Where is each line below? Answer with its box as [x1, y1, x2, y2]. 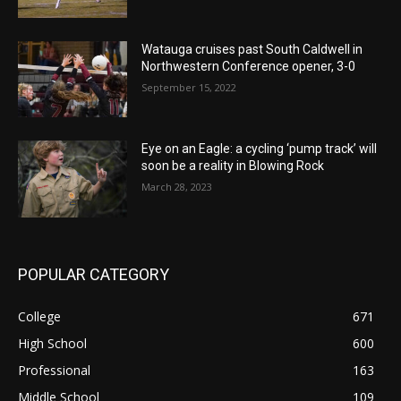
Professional [18, 361, 90, 379]
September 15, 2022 [141, 80, 237, 94]
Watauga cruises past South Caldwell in [141, 41, 363, 56]
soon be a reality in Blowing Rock [141, 158, 325, 174]
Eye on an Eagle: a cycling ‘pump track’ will [141, 141, 378, 157]
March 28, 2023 [141, 180, 213, 194]
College [18, 307, 61, 325]
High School [18, 334, 87, 352]
